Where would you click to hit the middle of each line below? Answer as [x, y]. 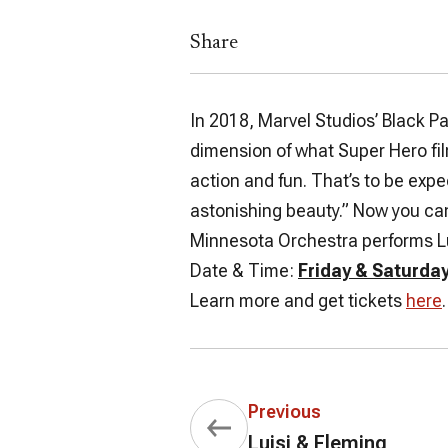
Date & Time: [244, 270]
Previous [284, 411]
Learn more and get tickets [298, 300]
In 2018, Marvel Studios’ [286, 120]
